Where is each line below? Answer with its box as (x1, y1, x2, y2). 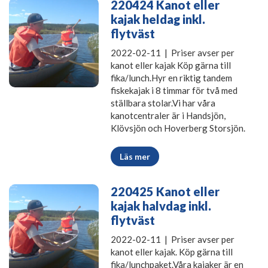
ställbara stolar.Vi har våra (111, 98, 215, 109)
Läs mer (120, 151, 150, 162)
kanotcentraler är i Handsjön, (111, 110, 226, 121)
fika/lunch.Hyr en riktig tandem (111, 72, 232, 84)
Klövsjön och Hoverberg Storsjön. (111, 123, 245, 134)
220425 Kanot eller (111, 184, 220, 199)
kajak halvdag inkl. (111, 199, 211, 214)
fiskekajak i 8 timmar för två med (111, 85, 237, 96)
